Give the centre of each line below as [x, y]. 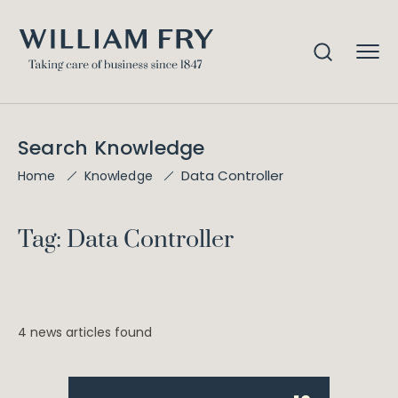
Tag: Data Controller [126, 240]
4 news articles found [85, 332]
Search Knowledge [111, 148]
